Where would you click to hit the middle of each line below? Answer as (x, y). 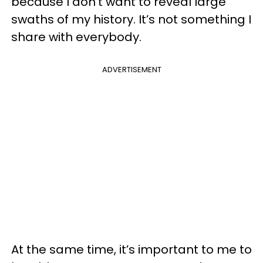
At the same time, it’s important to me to (131, 249)
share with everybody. (76, 37)
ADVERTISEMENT (131, 69)
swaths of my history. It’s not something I (131, 19)
